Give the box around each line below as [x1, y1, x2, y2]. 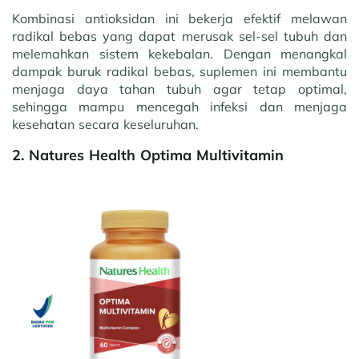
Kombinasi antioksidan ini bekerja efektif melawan [12, 10, 347, 26]
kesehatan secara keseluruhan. [12, 116, 199, 132]
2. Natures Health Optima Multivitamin [12, 146, 284, 164]
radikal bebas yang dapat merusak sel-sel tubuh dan [12, 28, 347, 44]
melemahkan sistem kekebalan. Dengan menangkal [12, 46, 347, 62]
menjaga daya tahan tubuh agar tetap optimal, [12, 81, 347, 97]
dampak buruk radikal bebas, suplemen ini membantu [12, 63, 347, 79]
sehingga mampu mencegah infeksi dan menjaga [12, 99, 347, 115]
